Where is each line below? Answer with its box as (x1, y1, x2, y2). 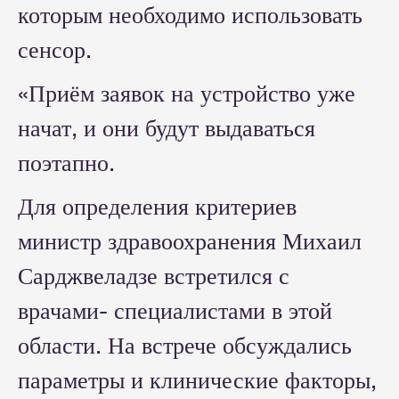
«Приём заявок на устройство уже (18, 79, 355, 108)
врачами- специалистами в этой (18, 297, 332, 325)
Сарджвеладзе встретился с (18, 262, 289, 290)
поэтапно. (18, 149, 115, 177)
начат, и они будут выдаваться (18, 114, 315, 142)
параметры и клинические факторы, (18, 366, 377, 395)
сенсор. (18, 36, 92, 64)
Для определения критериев (18, 192, 297, 221)
